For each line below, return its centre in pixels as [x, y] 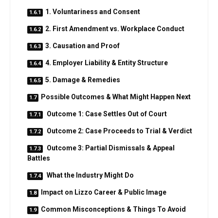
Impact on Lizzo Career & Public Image [104, 192]
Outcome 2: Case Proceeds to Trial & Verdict [119, 131]
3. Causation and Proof [82, 45]
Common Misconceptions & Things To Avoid [113, 209]
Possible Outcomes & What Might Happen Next [116, 97]
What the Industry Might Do [90, 175]
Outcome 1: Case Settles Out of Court [106, 114]
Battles [39, 158]
